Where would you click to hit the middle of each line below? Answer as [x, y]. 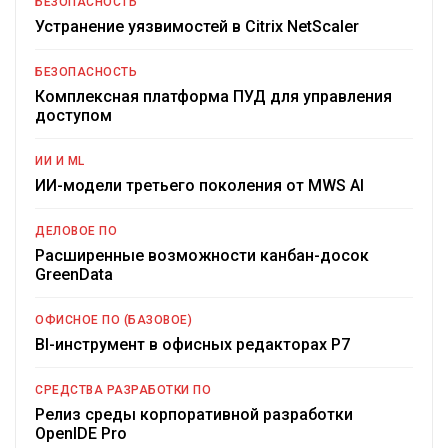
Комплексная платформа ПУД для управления [213, 97]
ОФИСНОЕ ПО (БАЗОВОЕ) [113, 320]
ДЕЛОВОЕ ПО [76, 231]
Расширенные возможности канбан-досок [202, 256]
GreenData [74, 275]
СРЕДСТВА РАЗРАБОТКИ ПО [123, 390]
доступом [73, 116]
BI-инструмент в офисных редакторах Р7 [192, 345]
